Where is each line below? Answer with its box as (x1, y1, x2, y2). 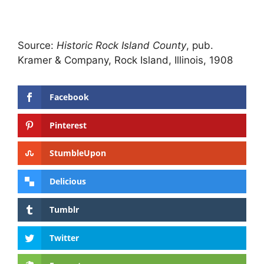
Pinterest (49, 119, 87, 131)
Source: (18, 39, 57, 51)
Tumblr (49, 203, 79, 215)
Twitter (49, 232, 79, 243)
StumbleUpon (49, 147, 106, 159)
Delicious (49, 176, 86, 187)
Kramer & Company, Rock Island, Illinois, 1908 (18, 54, 233, 66)
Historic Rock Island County (57, 39, 186, 51)
